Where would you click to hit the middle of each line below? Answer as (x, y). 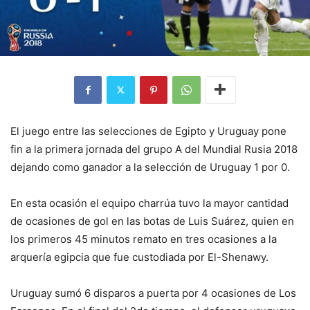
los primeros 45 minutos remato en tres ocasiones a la (144, 239)
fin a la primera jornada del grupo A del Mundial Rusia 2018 (154, 149)
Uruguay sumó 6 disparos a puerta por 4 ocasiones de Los (153, 293)
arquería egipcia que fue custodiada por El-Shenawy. (139, 257)
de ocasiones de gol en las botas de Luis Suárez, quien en (152, 221)
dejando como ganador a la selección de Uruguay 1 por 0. (150, 167)
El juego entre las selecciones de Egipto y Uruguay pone (148, 131)
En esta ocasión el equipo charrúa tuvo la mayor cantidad (149, 203)
